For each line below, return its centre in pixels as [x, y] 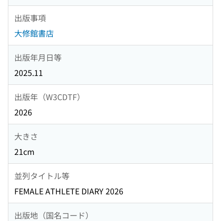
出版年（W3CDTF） [50, 96]
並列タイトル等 [42, 175]
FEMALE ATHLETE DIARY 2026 [69, 191]
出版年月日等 [38, 57]
